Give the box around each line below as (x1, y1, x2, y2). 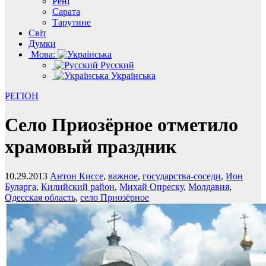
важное (108, 170, 138, 181)
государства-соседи (142, 170, 221, 181)
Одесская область (5, 192, 75, 202)
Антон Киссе (50, 170, 103, 181)
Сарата (52, 7, 80, 17)
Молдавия (188, 181, 229, 192)
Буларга (5, 181, 36, 192)
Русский (98, 60, 134, 70)
